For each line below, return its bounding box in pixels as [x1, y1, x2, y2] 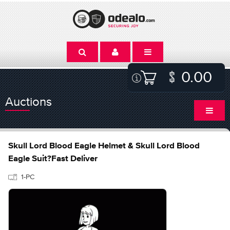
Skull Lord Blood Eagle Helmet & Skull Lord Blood [8, 142, 200, 150]
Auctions [5, 94, 52, 108]
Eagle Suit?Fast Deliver [8, 155, 98, 163]
